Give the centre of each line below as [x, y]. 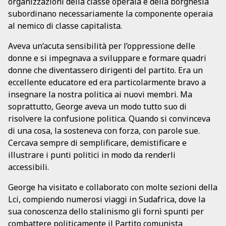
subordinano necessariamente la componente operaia [110, 13]
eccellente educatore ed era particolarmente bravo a [107, 82]
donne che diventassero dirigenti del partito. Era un [105, 70]
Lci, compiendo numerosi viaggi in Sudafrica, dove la [107, 199]
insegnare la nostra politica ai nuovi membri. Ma [100, 94]
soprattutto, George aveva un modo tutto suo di [97, 106]
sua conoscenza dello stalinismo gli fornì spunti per [106, 211]
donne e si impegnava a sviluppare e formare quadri [107, 58]
